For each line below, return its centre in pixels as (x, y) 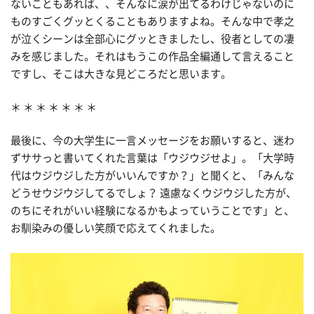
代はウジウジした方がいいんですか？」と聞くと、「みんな (152, 176)
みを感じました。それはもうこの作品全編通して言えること (152, 57)
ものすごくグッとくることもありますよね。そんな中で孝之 (152, 22)
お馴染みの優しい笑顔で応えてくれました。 (116, 228)
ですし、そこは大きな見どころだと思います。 (121, 74)
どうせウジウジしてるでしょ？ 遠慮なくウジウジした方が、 (153, 193)
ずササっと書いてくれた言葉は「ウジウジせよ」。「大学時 (152, 158)
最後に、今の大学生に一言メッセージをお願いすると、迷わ (152, 141)
